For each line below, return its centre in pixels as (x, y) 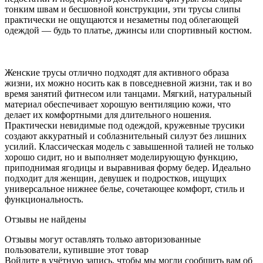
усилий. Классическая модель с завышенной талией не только (129, 147)
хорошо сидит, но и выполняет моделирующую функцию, (121, 157)
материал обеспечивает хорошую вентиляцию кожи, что (118, 104)
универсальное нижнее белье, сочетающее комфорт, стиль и (125, 189)
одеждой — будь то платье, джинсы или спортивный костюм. (128, 31)
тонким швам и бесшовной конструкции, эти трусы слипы (123, 9)
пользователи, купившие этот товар (77, 250)
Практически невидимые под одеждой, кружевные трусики (125, 126)
